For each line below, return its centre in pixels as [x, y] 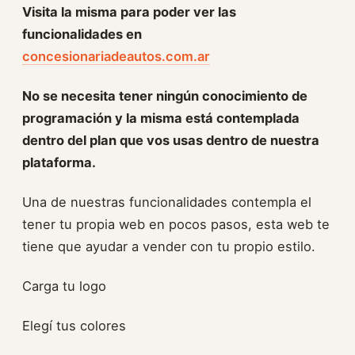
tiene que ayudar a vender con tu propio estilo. [169, 246]
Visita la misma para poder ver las [129, 12]
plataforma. [59, 162]
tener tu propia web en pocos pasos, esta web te [176, 224]
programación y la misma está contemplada [161, 118]
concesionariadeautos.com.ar [116, 56]
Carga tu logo [64, 286]
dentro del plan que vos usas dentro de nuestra [171, 140]
